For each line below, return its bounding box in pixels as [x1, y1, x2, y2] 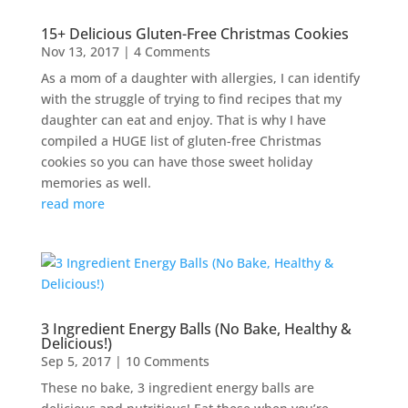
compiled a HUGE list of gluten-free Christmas [40, 131, 321, 149]
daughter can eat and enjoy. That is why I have [40, 110, 326, 128]
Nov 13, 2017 [40, 42, 119, 60]
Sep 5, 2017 [40, 352, 111, 370]
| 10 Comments [110, 352, 209, 370]
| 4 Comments [118, 42, 210, 60]
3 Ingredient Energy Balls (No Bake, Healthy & [40, 318, 352, 339]
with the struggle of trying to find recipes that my [40, 89, 342, 107]
